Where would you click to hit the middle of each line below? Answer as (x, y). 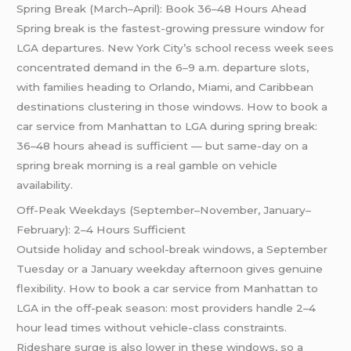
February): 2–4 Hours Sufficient (101, 229)
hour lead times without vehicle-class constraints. (152, 327)
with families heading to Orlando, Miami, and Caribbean (165, 87)
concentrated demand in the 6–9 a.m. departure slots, (163, 67)
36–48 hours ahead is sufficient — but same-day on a (163, 146)
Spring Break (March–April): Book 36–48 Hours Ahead (162, 9)
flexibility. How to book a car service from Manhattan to (168, 288)
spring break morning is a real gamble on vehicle (147, 165)
